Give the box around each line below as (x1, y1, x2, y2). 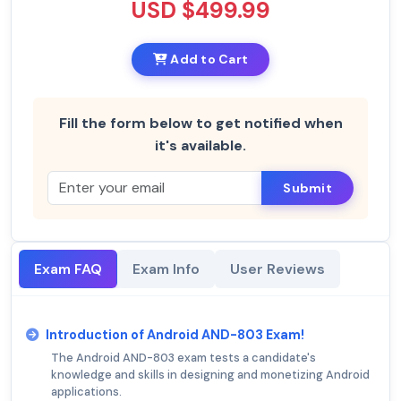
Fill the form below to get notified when (58, 114, 343, 133)
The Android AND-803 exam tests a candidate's (51, 350, 316, 366)
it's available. (155, 136, 246, 156)
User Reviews (230, 260, 325, 279)
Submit (283, 179, 332, 196)
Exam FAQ (34, 260, 102, 279)
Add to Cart (166, 51, 249, 68)
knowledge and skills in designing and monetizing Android (51, 367, 370, 383)
